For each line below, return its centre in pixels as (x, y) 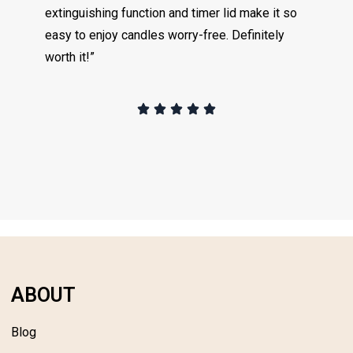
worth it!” (70, 57)
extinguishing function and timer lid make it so (171, 13)
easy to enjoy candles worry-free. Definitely (165, 35)
